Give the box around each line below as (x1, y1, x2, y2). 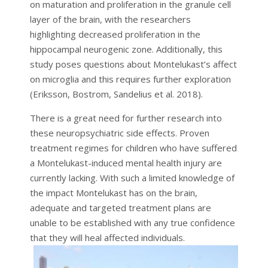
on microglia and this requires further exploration (29, 73, 231, 86)
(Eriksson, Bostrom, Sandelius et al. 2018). (29, 88, 203, 100)
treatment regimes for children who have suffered (29, 142, 237, 154)
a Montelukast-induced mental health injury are (29, 157, 222, 169)
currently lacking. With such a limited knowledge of (29, 172, 234, 184)
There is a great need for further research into (29, 112, 222, 124)
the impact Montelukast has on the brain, (29, 187, 197, 199)
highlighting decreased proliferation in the (29, 28, 200, 41)
